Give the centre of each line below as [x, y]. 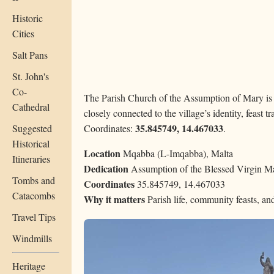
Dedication [106, 169]
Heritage [29, 265]
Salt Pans [30, 54]
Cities [23, 33]
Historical [31, 143]
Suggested [32, 128]
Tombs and [34, 180]
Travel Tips [34, 217]
